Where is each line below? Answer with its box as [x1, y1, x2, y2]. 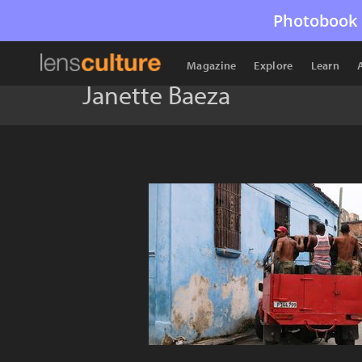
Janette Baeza [82, 78, 230, 111]
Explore [254, 58, 293, 73]
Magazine [187, 58, 237, 73]
